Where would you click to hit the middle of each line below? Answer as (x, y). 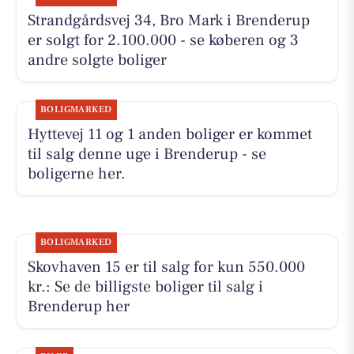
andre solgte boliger (97, 60)
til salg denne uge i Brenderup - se (147, 154)
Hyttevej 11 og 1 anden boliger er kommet (169, 135)
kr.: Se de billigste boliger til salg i (145, 287)
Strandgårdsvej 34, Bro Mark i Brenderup (168, 21)
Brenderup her (78, 307)
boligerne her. (76, 174)
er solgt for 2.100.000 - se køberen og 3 (163, 41)
